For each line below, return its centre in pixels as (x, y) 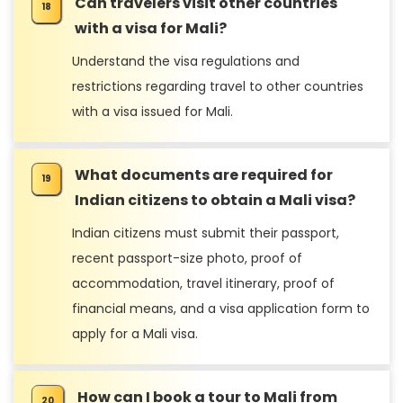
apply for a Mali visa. (135, 333)
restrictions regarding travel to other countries (218, 86)
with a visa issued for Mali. (152, 111)
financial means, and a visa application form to (221, 308)
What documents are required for (204, 175)
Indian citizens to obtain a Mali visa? (215, 200)
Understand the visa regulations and (186, 61)
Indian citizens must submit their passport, (206, 233)
